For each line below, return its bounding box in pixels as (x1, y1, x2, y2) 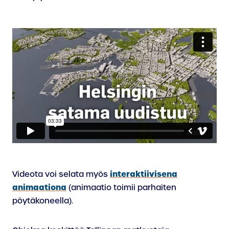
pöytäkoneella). (12, 196, 73, 206)
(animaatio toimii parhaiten (66, 182, 176, 193)
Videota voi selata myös (12, 169, 110, 179)
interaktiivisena (110, 169, 177, 179)
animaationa (12, 182, 66, 193)
